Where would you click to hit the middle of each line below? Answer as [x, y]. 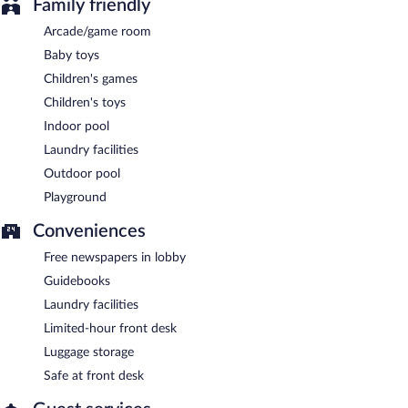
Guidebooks [77, 281]
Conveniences [89, 231]
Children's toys [85, 102]
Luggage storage [89, 352]
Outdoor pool [82, 173]
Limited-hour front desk [110, 328]
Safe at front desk [94, 376]
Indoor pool [76, 126]
